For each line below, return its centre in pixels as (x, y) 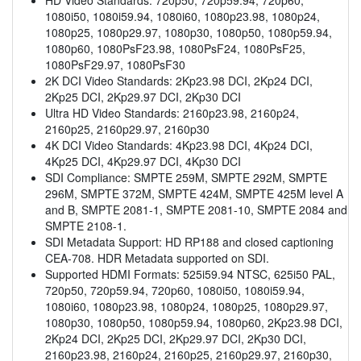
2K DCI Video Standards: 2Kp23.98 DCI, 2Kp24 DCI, (179, 80)
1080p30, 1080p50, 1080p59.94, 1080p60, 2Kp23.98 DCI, (194, 322)
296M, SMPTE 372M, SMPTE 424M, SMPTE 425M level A (194, 193)
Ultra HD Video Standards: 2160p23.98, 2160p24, (172, 112)
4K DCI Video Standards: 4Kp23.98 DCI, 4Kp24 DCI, (179, 145)
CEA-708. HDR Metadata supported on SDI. (157, 257)
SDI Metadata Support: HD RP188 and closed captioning (189, 241)
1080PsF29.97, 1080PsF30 (115, 64)
